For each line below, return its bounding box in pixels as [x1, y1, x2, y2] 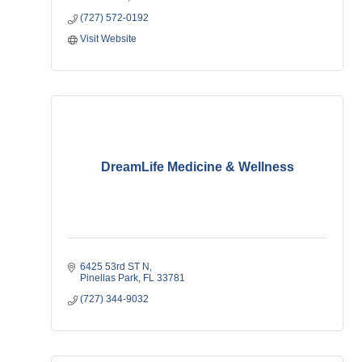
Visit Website [80, 33, 137, 44]
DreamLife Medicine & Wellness [100, 160, 294, 174]
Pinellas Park [80, 272, 138, 284]
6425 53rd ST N [80, 261, 149, 272]
